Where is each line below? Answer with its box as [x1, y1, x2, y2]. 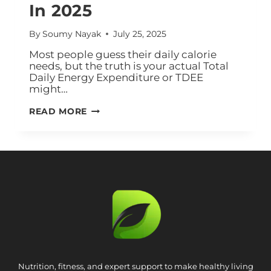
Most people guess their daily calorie [29, 48, 217, 60]
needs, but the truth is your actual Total [29, 59, 229, 72]
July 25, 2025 [113, 28, 167, 39]
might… [29, 82, 68, 95]
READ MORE [29, 106, 88, 116]
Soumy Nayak [42, 28, 102, 39]
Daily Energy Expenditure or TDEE [29, 71, 203, 83]
